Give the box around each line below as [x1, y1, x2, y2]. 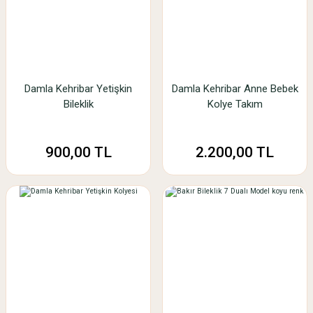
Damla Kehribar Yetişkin [24, 82, 132, 95]
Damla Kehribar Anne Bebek [171, 82, 298, 95]
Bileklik [63, 98, 94, 110]
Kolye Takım [207, 98, 263, 110]
